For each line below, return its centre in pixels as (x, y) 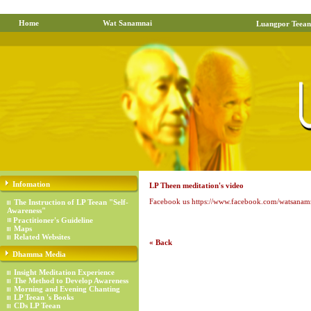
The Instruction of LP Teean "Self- (71, 202)
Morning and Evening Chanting (67, 289)
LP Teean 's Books (44, 297)
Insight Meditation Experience (64, 272)
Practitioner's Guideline (53, 220)
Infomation (30, 184)
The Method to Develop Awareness (71, 280)
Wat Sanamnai (127, 23)
